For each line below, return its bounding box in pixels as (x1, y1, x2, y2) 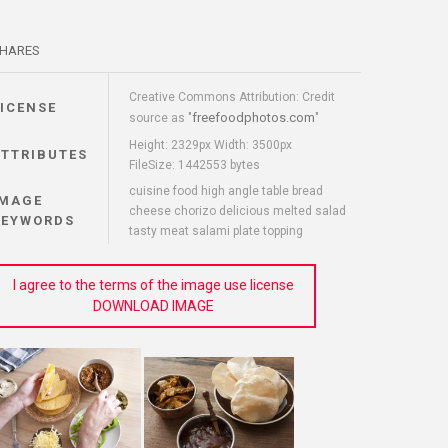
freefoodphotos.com (192, 110, 315, 125)
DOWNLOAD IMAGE (93, 298, 214, 314)
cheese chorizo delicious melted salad (129, 204, 346, 218)
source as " (129, 111, 192, 125)
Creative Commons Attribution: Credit (129, 90, 335, 104)
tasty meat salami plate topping (129, 224, 303, 238)
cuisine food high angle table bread (129, 184, 323, 198)
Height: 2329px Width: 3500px (129, 138, 292, 152)
